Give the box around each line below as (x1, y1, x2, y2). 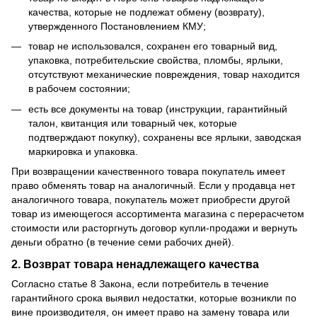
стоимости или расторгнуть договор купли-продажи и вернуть (11, 221, 297, 234)
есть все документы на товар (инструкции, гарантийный (28, 103, 287, 115)
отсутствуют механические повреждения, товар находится (28, 69, 300, 81)
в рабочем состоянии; (28, 83, 133, 95)
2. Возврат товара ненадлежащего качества (11, 257, 259, 270)
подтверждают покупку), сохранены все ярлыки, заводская (28, 131, 301, 143)
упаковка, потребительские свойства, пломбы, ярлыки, (28, 54, 283, 67)
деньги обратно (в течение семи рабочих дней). (11, 236, 234, 248)
